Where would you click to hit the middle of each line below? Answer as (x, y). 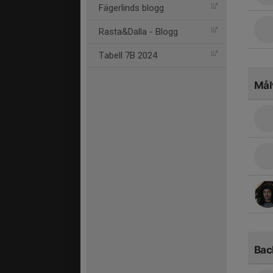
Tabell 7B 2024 (128, 55)
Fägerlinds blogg (131, 8)
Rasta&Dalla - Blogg (138, 32)
